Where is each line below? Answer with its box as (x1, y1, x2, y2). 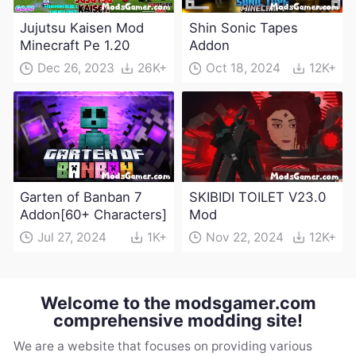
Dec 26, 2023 (37, 60, 114, 76)
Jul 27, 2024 (37, 229, 106, 245)
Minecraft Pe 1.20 (20, 37, 130, 54)
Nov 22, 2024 (206, 229, 284, 245)
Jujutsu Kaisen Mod (20, 20, 145, 37)
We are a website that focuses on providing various (13, 339, 312, 354)
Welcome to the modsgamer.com (40, 292, 316, 313)
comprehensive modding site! (53, 309, 303, 331)
